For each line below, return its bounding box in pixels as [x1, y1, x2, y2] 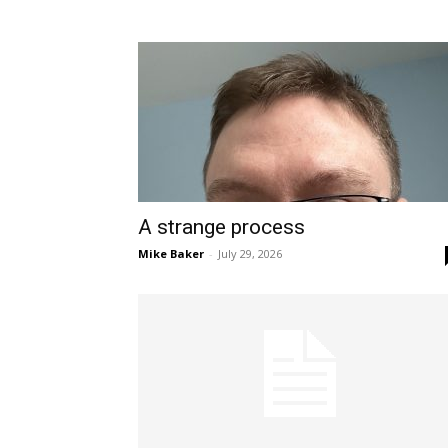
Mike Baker [138, 246, 204, 261]
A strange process [138, 215, 305, 239]
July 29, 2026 [218, 246, 282, 261]
